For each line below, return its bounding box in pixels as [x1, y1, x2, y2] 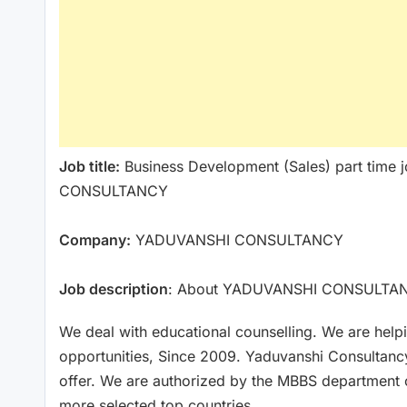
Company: [59, 230, 131, 249]
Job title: [59, 156, 120, 175]
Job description [59, 279, 168, 298]
